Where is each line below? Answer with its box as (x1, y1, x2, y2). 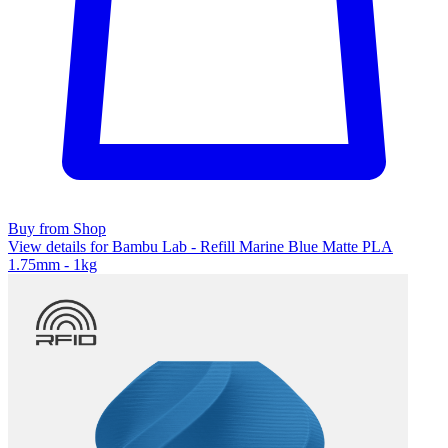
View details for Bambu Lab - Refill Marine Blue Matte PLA (8, 237, 393, 255)
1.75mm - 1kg (8, 255, 97, 273)
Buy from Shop (8, 219, 106, 237)
